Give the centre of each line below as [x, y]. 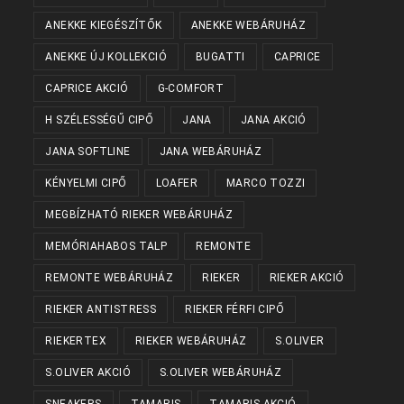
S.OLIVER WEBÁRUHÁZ [221, 373]
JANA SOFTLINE [88, 152]
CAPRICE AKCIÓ [87, 89]
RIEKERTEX [76, 341]
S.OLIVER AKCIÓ [88, 373]
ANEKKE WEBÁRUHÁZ [248, 26]
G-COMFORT [191, 89]
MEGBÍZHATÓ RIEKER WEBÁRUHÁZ [139, 215]
